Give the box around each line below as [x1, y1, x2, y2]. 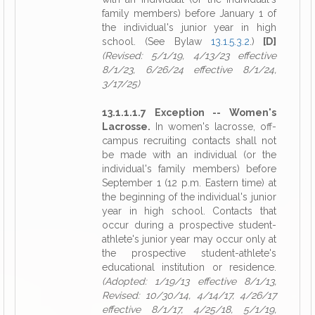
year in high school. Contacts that [102, 205, 276, 217]
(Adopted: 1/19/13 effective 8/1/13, [102, 276, 276, 287]
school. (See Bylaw [102, 36, 211, 47]
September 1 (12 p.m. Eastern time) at [102, 177, 276, 188]
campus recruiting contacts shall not [102, 135, 276, 146]
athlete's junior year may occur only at [102, 233, 276, 245]
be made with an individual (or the [102, 149, 276, 160]
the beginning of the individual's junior [102, 191, 276, 202]
